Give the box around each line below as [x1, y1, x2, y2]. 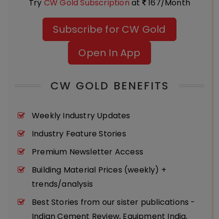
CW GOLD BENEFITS [50, 78, 169, 93]
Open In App [78, 46, 141, 60]
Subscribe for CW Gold [53, 22, 166, 36]
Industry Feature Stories [32, 128, 126, 139]
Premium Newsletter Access [32, 146, 143, 157]
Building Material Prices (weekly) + [32, 164, 166, 175]
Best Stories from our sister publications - [32, 197, 196, 208]
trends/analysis [32, 178, 93, 190]
